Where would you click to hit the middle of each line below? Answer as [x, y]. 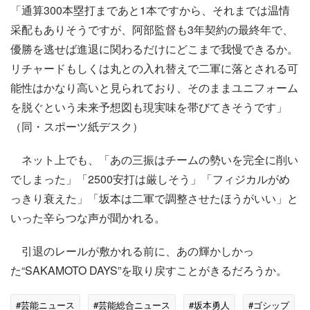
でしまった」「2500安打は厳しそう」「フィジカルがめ [150, 179]
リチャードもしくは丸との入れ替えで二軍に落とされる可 [154, 69]
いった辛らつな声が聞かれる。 [88, 218]
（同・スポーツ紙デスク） [77, 127]
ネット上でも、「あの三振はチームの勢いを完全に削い [154, 160]
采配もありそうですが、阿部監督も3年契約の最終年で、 [152, 30]
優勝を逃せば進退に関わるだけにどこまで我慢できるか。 [154, 49]
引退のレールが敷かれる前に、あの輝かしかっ [132, 251]
